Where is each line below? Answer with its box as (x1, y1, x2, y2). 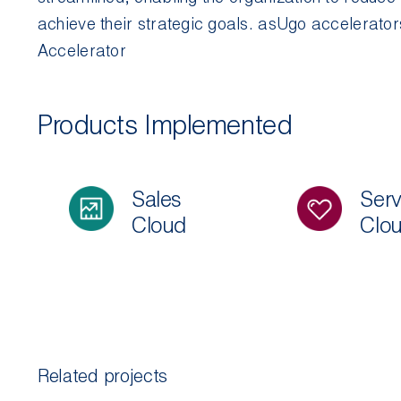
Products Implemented (37, 109, 293, 141)
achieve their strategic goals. (37, 13, 259, 34)
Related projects (37, 364, 168, 387)
